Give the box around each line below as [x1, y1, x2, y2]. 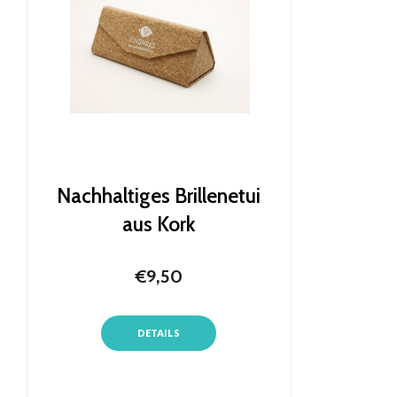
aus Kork [122, 211, 196, 237]
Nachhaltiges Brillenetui [57, 183, 261, 208]
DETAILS [137, 327, 181, 339]
